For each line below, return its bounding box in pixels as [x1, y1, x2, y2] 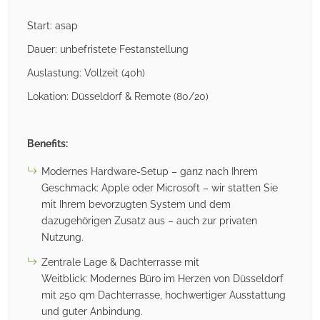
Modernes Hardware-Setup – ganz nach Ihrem [41, 166, 258, 177]
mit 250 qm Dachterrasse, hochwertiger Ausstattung [41, 289, 286, 301]
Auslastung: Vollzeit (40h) [27, 67, 145, 79]
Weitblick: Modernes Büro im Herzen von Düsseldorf [41, 273, 284, 284]
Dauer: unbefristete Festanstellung [27, 44, 189, 55]
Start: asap [27, 20, 78, 31]
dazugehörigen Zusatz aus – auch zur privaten [41, 215, 257, 226]
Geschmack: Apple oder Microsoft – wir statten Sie [41, 182, 278, 194]
